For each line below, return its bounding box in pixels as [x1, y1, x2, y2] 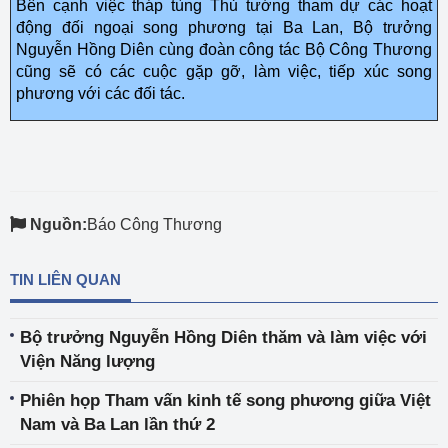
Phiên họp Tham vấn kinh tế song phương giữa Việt [20, 391, 431, 410]
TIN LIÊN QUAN [10, 271, 121, 288]
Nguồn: [30, 216, 87, 233]
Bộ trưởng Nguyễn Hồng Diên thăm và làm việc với [20, 328, 427, 347]
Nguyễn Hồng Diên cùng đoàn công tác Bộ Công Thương [16, 41, 432, 58]
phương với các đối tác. [16, 85, 185, 102]
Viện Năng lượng [20, 352, 155, 371]
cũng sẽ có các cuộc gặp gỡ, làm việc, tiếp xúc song [16, 63, 432, 80]
